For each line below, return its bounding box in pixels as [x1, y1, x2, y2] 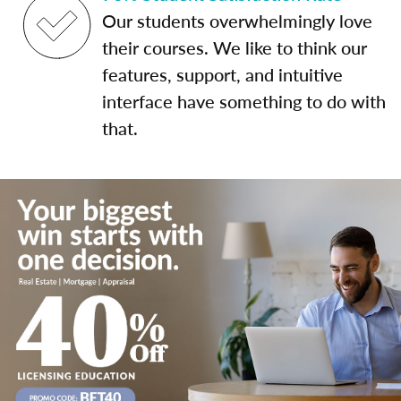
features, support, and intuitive [102, 62, 343, 87]
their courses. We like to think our [102, 35, 367, 60]
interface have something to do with [102, 89, 386, 114]
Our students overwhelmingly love [102, 8, 372, 33]
